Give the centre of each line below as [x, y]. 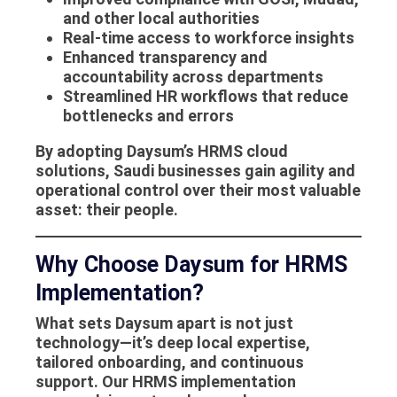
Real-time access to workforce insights [208, 37]
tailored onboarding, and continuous [170, 362]
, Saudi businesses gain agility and [230, 170]
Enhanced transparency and [165, 57]
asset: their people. [107, 209]
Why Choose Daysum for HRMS [191, 264]
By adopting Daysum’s [117, 151]
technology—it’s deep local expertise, [173, 343]
